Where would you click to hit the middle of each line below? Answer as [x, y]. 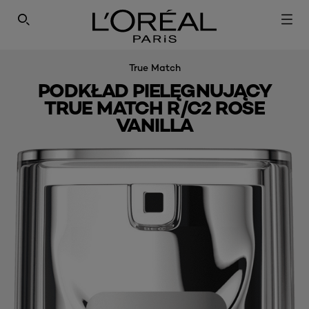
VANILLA [154, 125]
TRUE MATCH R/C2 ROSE [154, 108]
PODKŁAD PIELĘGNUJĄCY [154, 90]
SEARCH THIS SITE [67, 24]
